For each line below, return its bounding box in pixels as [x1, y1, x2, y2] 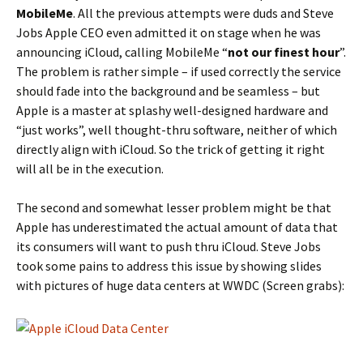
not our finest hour [228, 44, 340, 60]
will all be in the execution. [16, 160, 164, 177]
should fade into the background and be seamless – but [16, 83, 320, 99]
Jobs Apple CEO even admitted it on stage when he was [16, 24, 321, 41]
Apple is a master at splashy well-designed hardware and [16, 102, 328, 118]
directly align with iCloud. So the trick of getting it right [16, 141, 325, 157]
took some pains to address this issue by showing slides [16, 258, 322, 274]
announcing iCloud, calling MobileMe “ [16, 44, 228, 60]
